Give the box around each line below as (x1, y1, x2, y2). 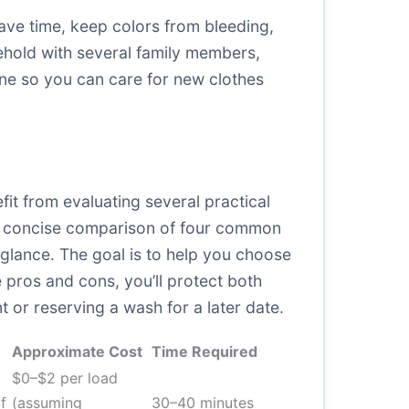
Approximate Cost (12, 342, 142, 361)
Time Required (152, 342, 257, 361)
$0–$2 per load (12, 369, 118, 387)
